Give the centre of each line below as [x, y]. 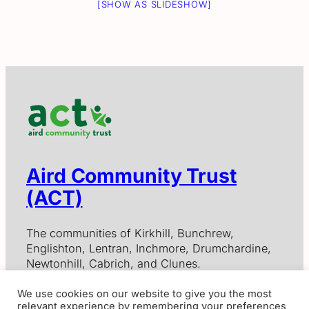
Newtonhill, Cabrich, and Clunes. [113, 263]
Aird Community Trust [131, 176]
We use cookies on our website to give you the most [144, 294]
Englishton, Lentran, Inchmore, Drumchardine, [149, 248]
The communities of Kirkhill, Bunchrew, [130, 233]
